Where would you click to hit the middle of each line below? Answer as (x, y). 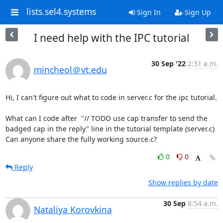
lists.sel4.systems (61, 12)
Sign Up (197, 12)
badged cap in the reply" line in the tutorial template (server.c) (110, 129)
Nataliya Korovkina (73, 210)
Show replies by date (183, 182)
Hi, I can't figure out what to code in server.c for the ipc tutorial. (111, 97)
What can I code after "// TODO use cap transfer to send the (106, 118)
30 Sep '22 (168, 63)
